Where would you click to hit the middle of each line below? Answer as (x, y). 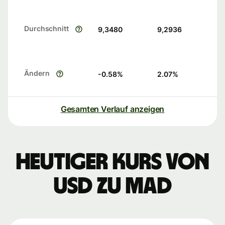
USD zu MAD (113, 187)
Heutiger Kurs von (113, 162)
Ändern (37, 73)
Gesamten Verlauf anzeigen (113, 109)
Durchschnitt (46, 29)
